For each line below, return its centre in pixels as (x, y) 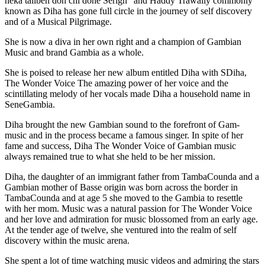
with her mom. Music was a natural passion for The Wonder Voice (128, 209)
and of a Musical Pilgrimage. (58, 22)
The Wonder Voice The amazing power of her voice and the (117, 83)
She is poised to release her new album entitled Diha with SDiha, (126, 73)
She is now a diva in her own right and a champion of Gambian (123, 42)
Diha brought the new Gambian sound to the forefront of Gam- (122, 125)
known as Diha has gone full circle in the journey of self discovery (128, 11)
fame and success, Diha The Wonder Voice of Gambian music (120, 146)
